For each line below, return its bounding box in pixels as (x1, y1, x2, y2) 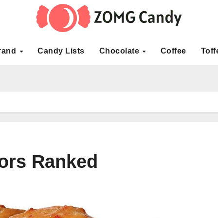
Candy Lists (37, 47, 85, 55)
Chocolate (99, 47, 142, 55)
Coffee (160, 47, 186, 55)
